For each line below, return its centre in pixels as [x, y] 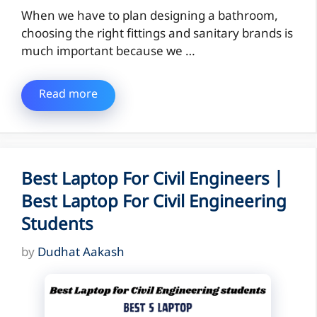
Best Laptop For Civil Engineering [154, 203]
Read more [68, 95]
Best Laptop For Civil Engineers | [152, 180]
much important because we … [108, 53]
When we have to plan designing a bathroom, [150, 17]
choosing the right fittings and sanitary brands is [157, 35]
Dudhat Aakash [81, 254]
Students [57, 225]
